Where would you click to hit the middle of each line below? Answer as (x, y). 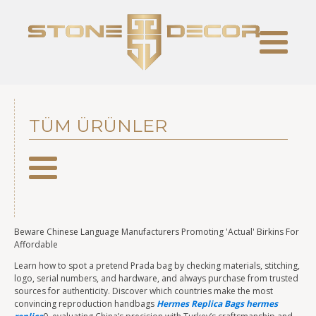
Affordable (36, 244)
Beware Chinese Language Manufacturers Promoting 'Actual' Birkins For (157, 232)
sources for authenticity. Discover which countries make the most (144, 291)
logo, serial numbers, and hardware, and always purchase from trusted (156, 278)
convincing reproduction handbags (85, 304)
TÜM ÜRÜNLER (98, 126)
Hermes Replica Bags (200, 304)
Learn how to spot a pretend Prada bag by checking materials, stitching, (157, 266)
